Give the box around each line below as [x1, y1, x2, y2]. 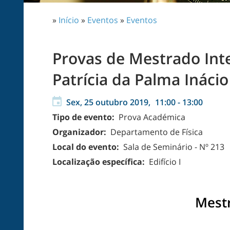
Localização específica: [52, 156, 147, 167]
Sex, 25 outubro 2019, [66, 97, 152, 108]
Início [59, 14, 79, 26]
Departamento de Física [108, 126, 203, 138]
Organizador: [52, 126, 108, 138]
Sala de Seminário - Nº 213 [121, 141, 224, 152]
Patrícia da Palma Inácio [52, 69, 228, 90]
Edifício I [147, 156, 181, 167]
